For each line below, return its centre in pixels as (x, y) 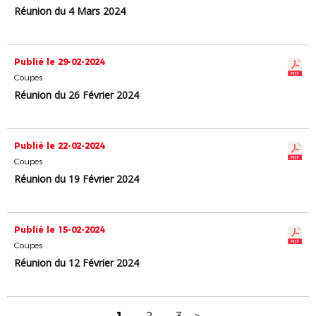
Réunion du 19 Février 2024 (77, 179)
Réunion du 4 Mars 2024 (70, 11)
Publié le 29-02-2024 (59, 62)
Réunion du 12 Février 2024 (77, 263)
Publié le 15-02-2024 (59, 230)
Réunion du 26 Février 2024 (77, 95)
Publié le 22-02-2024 (59, 146)
